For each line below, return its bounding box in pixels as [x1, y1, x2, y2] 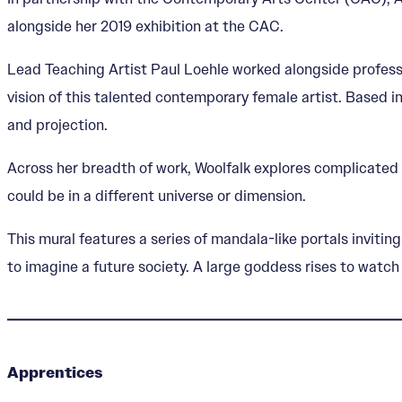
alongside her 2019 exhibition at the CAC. [7, 17, 284, 36]
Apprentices [7, 363, 103, 382]
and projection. [7, 116, 108, 135]
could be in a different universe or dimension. [7, 186, 306, 205]
